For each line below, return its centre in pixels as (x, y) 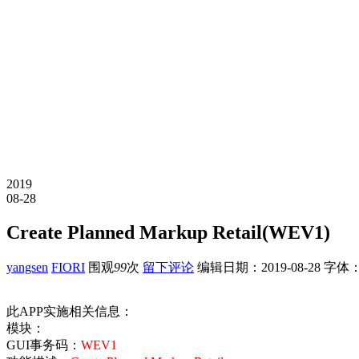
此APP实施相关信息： (70, 311)
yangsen (27, 267)
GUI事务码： (44, 345)
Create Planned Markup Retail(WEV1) (168, 232)
